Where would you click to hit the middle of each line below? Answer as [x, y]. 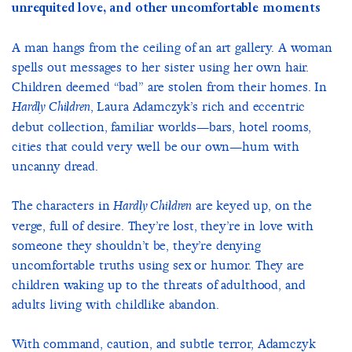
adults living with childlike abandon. [115, 304]
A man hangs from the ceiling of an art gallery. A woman [172, 48]
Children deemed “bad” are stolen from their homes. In [170, 87]
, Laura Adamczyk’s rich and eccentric [198, 106]
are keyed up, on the [252, 205]
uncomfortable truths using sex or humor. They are [158, 265]
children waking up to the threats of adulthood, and [159, 285]
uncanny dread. [55, 166]
